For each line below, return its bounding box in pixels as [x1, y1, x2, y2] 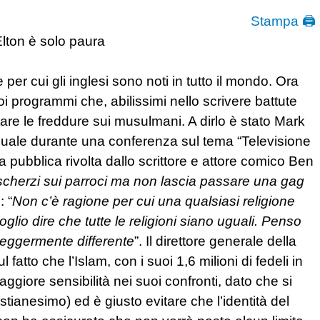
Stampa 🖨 [251, 14, 316, 29]
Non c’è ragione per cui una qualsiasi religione [12, 194, 295, 209]
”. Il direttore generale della [134, 234, 296, 249]
